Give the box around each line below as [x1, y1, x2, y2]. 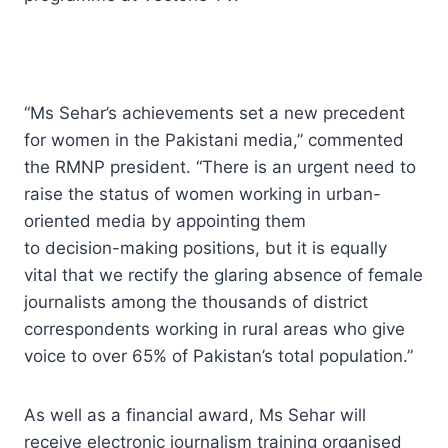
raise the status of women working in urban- [24, 183, 381, 204]
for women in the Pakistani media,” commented [24, 129, 404, 150]
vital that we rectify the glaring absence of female [24, 264, 423, 285]
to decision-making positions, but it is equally [24, 237, 387, 258]
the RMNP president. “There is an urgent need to [24, 156, 416, 177]
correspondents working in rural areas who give [24, 318, 405, 339]
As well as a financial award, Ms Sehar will [24, 404, 366, 425]
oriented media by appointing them [24, 210, 306, 231]
